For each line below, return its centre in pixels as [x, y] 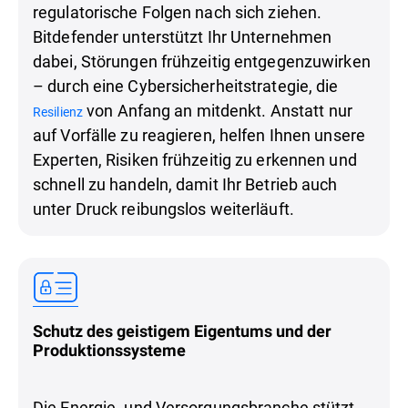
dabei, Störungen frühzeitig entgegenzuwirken [202, 61]
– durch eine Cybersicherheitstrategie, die [186, 85]
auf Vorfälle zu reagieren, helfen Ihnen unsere [199, 134]
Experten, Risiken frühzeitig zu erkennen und [195, 159]
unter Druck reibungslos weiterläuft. [163, 208]
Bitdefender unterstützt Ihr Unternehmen [183, 36]
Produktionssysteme [109, 351]
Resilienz [58, 111]
